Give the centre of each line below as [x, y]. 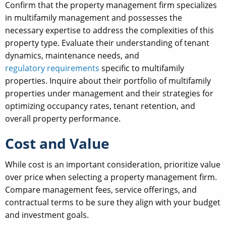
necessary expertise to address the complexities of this [109, 31]
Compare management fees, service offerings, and [101, 190]
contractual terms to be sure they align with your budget [113, 203]
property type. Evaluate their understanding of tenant [107, 43]
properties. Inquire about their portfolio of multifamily [108, 81]
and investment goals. [47, 215]
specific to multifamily [142, 68]
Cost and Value [57, 144]
